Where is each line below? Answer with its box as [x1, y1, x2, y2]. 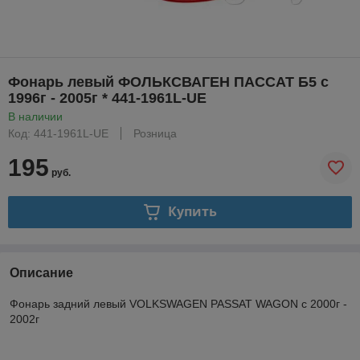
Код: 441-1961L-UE [8, 126, 108, 140]
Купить [167, 202, 217, 221]
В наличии [8, 109, 63, 123]
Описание [10, 265, 73, 280]
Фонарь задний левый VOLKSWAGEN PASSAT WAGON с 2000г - [10, 297, 347, 310]
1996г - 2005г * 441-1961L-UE [8, 89, 207, 106]
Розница [133, 126, 177, 140]
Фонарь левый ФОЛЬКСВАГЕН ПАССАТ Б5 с [8, 73, 329, 90]
